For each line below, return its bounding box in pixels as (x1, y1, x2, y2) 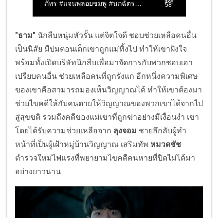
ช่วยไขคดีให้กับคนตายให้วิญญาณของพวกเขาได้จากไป (15, 98, 203, 108)
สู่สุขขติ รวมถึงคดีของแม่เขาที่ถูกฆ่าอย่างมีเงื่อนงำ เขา (15, 112, 199, 122)
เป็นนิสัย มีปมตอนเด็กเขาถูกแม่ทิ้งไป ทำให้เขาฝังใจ (15, 44, 187, 54)
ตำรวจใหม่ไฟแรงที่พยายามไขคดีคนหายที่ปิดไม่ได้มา (15, 153, 195, 163)
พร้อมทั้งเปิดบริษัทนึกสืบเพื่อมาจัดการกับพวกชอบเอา (15, 57, 193, 67)
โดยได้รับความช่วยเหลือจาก (15, 126, 113, 135)
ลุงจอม (113, 126, 137, 135)
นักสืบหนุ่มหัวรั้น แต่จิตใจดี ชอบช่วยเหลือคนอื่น (36, 30, 197, 40)
